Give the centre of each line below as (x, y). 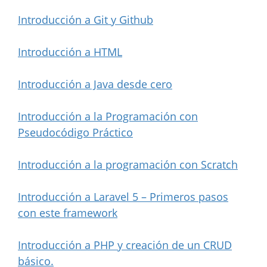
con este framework (68, 212)
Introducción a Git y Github (86, 19)
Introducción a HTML (70, 52)
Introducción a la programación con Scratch (128, 164)
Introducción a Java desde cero (95, 84)
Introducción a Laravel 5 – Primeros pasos (123, 196)
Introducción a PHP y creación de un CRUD (125, 245)
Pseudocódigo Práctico (75, 132)
